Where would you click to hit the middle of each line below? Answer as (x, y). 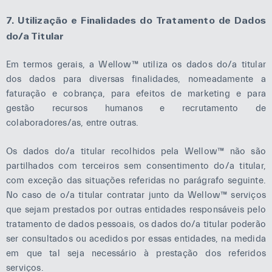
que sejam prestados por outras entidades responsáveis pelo (136, 209)
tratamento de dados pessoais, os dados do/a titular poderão (136, 224)
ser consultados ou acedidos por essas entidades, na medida (136, 239)
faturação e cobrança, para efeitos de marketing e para (136, 94)
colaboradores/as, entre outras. (73, 123)
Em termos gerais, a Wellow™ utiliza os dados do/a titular (136, 65)
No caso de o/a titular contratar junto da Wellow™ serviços (136, 195)
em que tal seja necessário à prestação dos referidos (136, 253)
